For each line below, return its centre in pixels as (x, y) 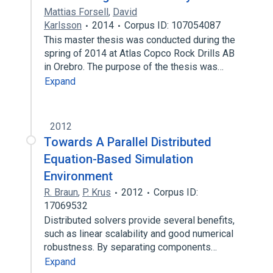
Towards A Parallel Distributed (128, 142)
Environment (78, 176)
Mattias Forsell (76, 12)
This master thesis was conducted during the (140, 40)
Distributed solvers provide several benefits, (139, 220)
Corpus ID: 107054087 (172, 25)
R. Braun (61, 192)
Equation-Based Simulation (119, 159)
